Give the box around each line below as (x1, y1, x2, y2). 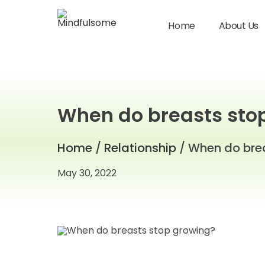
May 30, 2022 (57, 166, 117, 180)
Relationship (104, 140, 176, 156)
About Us (218, 19, 258, 33)
